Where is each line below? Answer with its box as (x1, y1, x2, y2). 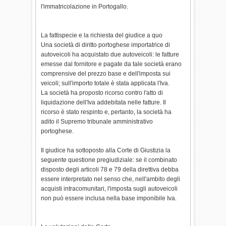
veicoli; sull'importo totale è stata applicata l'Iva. (41, 80, 170, 87)
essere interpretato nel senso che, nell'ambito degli (41, 176, 181, 183)
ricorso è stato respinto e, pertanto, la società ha (41, 108, 172, 116)
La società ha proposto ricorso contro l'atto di (41, 89, 163, 96)
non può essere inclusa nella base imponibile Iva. (41, 195, 177, 202)
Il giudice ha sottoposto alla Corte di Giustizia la (41, 147, 171, 154)
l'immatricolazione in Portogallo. (41, 3, 129, 10)
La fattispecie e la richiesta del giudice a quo (41, 32, 163, 39)
